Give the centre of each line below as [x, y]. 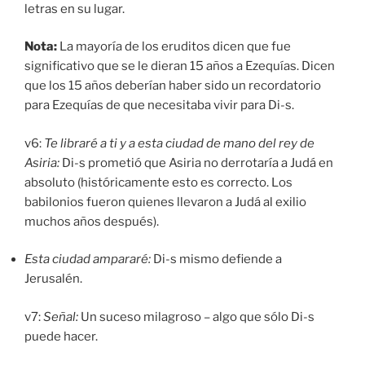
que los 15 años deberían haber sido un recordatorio [173, 86]
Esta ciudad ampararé [86, 259]
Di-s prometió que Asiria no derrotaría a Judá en [198, 163]
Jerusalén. [53, 279]
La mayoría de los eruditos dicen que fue [175, 47]
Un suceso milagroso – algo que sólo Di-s [198, 317]
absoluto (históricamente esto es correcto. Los [158, 182]
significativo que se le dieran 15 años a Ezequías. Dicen [180, 66]
